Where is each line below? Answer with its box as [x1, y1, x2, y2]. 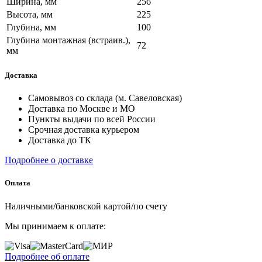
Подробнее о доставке [5, 155, 93, 166]
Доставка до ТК [28, 135, 91, 146]
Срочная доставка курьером [28, 125, 139, 135]
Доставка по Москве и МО [28, 104, 135, 114]
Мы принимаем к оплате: [5, 220, 106, 231]
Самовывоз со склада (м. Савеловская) [28, 93, 182, 104]
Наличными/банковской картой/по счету [5, 201, 167, 211]
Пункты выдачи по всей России [28, 114, 156, 125]
